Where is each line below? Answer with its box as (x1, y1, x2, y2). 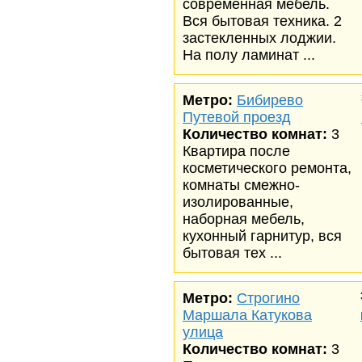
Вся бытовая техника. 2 (183, 13, 342, 29)
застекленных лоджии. (183, 30, 336, 46)
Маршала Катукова (183, 307, 312, 323)
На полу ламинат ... (183, 47, 315, 63)
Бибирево (237, 92, 303, 108)
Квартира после (183, 143, 290, 159)
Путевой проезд (183, 109, 291, 125)
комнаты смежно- (183, 177, 300, 193)
